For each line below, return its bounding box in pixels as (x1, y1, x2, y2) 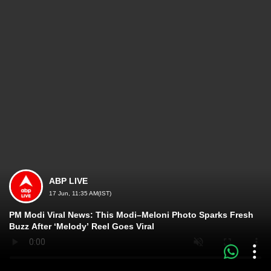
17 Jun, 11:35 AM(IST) (49, 190, 111, 197)
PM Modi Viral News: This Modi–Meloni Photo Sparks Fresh (9, 210, 253, 220)
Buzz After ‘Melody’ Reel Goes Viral (9, 221, 154, 231)
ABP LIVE (49, 176, 88, 186)
